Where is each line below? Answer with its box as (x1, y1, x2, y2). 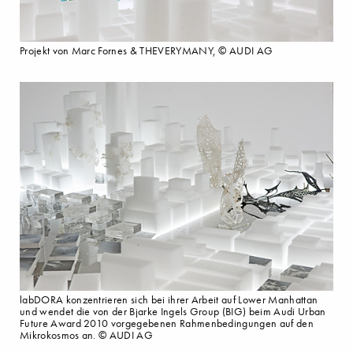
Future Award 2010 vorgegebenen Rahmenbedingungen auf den (20, 316, 314, 330)
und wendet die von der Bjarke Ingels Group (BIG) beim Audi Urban (20, 304, 326, 318)
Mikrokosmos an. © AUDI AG (20, 328, 154, 342)
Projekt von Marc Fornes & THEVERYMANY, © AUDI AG (20, 44, 273, 58)
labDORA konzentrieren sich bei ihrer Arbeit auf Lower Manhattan (20, 292, 318, 307)
